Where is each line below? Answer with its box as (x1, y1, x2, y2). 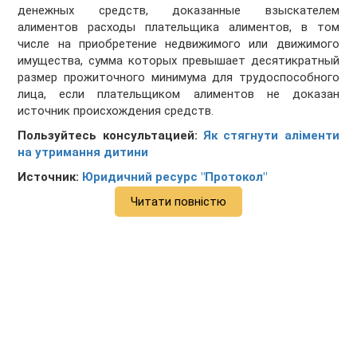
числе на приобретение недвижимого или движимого (18, 37, 339, 52)
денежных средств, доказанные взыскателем (18, 3, 339, 18)
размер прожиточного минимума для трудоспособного (18, 70, 339, 85)
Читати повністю (131, 194, 226, 210)
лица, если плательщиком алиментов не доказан (18, 87, 339, 102)
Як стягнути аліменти (203, 128, 339, 143)
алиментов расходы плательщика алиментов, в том (18, 20, 339, 35)
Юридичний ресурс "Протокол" (82, 170, 268, 185)
